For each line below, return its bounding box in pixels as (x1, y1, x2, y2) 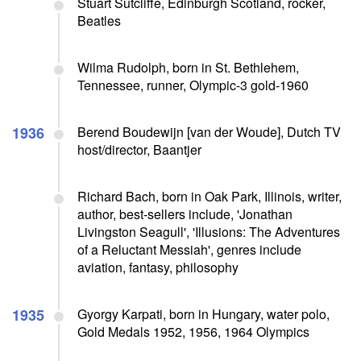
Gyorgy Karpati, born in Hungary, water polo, (77, 304, 330, 323)
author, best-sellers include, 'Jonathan (77, 204, 293, 223)
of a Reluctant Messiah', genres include (77, 239, 301, 259)
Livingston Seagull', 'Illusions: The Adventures (77, 222, 340, 241)
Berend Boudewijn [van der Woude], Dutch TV (77, 122, 341, 141)
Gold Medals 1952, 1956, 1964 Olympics (77, 322, 309, 341)
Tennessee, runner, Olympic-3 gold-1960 (77, 75, 309, 94)
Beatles (77, 10, 121, 30)
